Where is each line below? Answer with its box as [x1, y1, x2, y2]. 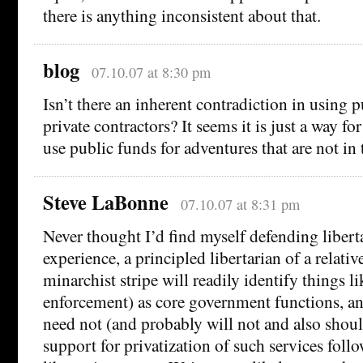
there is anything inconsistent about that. [43, 2, 321, 27]
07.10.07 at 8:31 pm [180, 194, 300, 214]
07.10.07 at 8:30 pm [91, 62, 211, 82]
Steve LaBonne [43, 187, 169, 216]
